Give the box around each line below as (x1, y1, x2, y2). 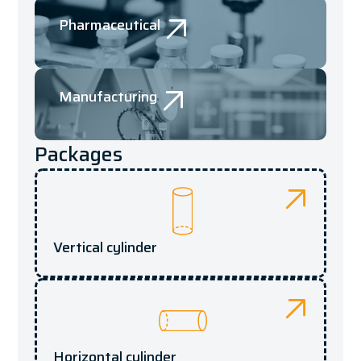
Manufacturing (58, 85, 157, 108)
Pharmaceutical (58, 13, 160, 36)
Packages (34, 138, 122, 170)
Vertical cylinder (52, 235, 157, 259)
